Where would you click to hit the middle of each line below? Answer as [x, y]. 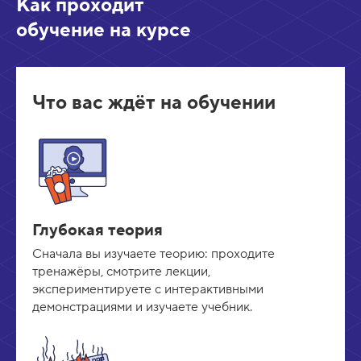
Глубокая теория [98, 231]
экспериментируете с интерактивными [148, 290]
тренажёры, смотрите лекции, [121, 272]
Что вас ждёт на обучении [154, 103]
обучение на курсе [104, 31]
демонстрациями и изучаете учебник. [142, 307]
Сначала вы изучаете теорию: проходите [154, 254]
